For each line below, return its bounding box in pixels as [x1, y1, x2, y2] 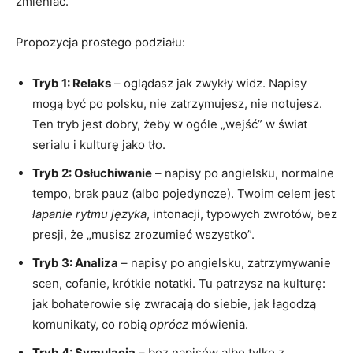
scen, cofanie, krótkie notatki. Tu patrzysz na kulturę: [32, 275, 325, 291]
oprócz [150, 316, 188, 332]
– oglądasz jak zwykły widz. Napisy [111, 75, 307, 91]
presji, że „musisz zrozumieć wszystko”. [32, 226, 255, 242]
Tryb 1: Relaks [32, 75, 111, 91]
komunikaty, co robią [32, 316, 150, 332]
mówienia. [188, 316, 248, 332]
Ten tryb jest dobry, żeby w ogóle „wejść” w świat [32, 116, 307, 132]
